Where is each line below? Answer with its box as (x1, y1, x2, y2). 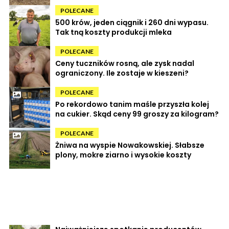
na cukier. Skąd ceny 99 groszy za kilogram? (55, 109, 219, 120)
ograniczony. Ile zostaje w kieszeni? (55, 68, 189, 79)
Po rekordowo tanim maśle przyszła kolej (55, 99, 209, 110)
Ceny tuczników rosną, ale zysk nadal (55, 58, 194, 69)
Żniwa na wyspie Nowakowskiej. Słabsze (55, 140, 204, 151)
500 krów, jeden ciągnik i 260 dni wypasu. (55, 17, 209, 28)
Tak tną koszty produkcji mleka (55, 27, 172, 38)
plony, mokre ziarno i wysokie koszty (55, 150, 191, 161)
